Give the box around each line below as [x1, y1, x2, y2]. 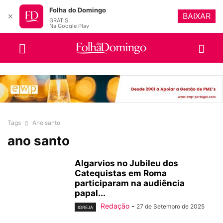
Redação [101, 202, 129, 211]
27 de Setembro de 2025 [136, 203, 205, 211]
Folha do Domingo [49, 6, 106, 14]
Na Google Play [49, 22, 89, 29]
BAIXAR [183, 11, 211, 21]
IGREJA [78, 204, 93, 210]
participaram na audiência [75, 178, 185, 189]
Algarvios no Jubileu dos [75, 158, 178, 169]
